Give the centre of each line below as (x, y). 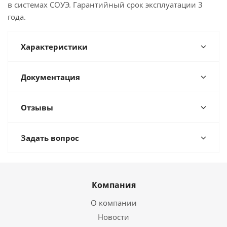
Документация (50, 77)
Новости (113, 217)
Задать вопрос (50, 138)
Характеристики (54, 47)
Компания (113, 185)
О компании (113, 203)
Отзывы (37, 107)
